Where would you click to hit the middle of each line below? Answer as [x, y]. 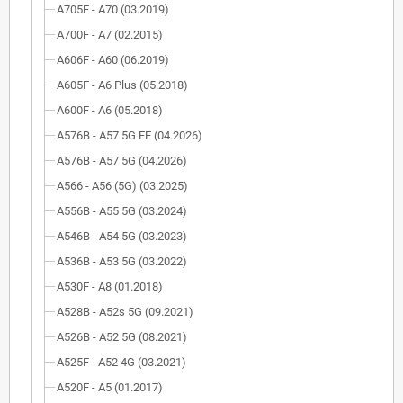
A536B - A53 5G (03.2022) [122, 262]
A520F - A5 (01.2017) [110, 388]
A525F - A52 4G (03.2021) [121, 363]
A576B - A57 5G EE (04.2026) [130, 136]
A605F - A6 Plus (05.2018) [122, 85]
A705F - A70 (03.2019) [113, 10]
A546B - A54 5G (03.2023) [122, 237]
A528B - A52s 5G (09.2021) [125, 312]
